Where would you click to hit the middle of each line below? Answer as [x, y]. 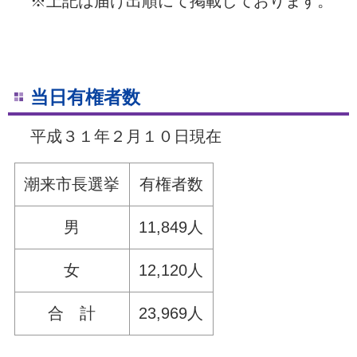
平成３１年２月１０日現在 [118, 136]
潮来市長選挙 [72, 184]
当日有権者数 [85, 97]
